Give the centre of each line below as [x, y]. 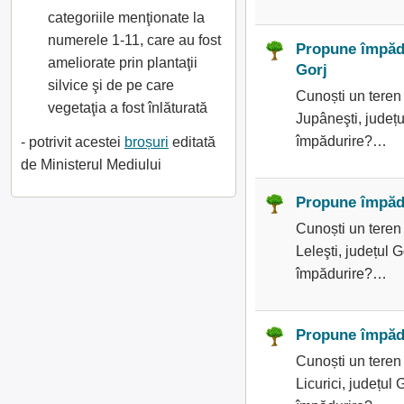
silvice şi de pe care [111, 85]
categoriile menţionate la [126, 18]
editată [192, 142]
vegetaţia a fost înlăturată [128, 108]
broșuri [147, 142]
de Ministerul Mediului [91, 165]
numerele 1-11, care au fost [134, 40]
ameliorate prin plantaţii [123, 63]
